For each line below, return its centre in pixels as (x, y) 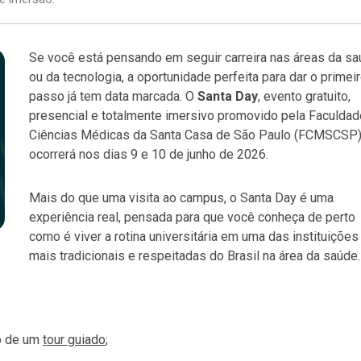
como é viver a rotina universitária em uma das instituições (194, 236)
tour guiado (74, 339)
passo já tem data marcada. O (113, 96)
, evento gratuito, (304, 96)
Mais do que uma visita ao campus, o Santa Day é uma (181, 197)
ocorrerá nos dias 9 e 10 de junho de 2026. (149, 154)
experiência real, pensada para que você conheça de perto (192, 217)
